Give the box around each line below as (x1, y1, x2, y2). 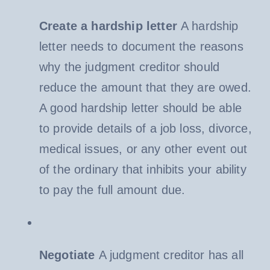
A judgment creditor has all (98, 248, 243, 262)
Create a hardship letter (39, 19, 181, 33)
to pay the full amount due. (39, 183, 186, 196)
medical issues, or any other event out (39, 142, 248, 155)
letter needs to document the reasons (39, 39, 243, 53)
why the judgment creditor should (39, 60, 220, 74)
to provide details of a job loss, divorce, (39, 121, 252, 135)
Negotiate (39, 248, 99, 262)
